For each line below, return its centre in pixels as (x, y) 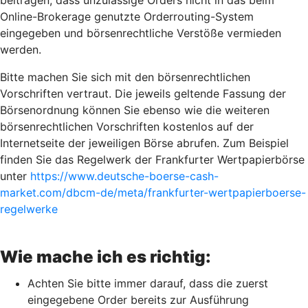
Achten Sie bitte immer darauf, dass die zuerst (148, 283)
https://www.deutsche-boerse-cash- (124, 176)
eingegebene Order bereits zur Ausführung (138, 300)
